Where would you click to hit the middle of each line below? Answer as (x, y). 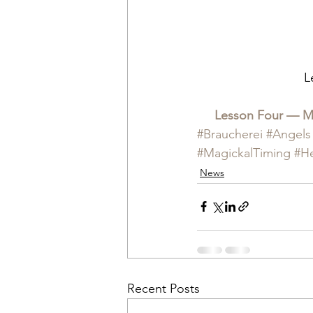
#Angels (289, 134)
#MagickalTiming (244, 153)
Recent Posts (163, 288)
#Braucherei (230, 134)
